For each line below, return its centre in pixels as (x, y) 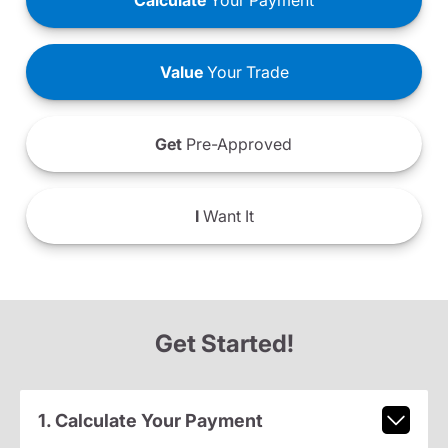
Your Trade (245, 72)
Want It (226, 216)
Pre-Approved (237, 144)
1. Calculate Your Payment (150, 420)
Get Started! (224, 344)
